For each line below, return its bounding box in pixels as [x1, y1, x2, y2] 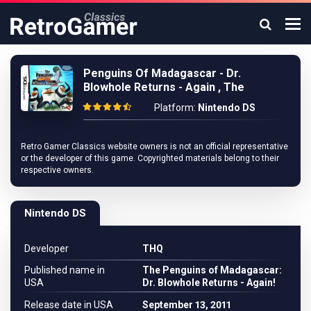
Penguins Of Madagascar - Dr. [83, 67, 241, 80]
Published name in [24, 264, 105, 276]
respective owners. [21, 165, 94, 175]
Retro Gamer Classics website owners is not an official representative [21, 142, 288, 151]
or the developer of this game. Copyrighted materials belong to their [21, 153, 279, 163]
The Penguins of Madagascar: [142, 264, 282, 276]
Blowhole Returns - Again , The [83, 81, 244, 94]
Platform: [154, 101, 198, 113]
